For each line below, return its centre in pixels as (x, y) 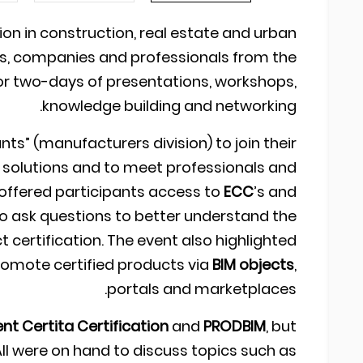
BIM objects (253, 265)
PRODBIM (235, 327)
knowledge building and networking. (169, 106)
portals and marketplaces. (202, 289)
